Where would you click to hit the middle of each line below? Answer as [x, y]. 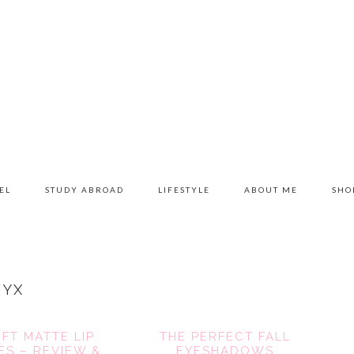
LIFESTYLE [185, 190]
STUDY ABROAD [84, 190]
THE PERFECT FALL [226, 337]
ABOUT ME [271, 190]
